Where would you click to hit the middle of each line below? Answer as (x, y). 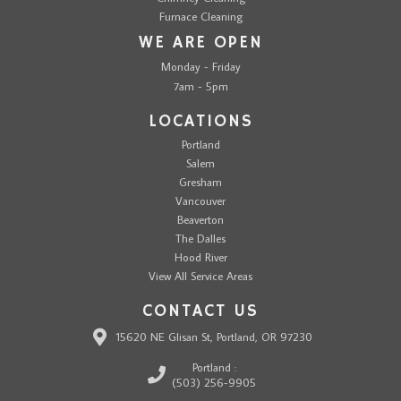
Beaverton (200, 219)
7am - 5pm (200, 85)
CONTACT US (200, 311)
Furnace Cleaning (200, 16)
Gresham (200, 181)
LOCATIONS (200, 121)
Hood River (200, 256)
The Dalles (200, 238)
